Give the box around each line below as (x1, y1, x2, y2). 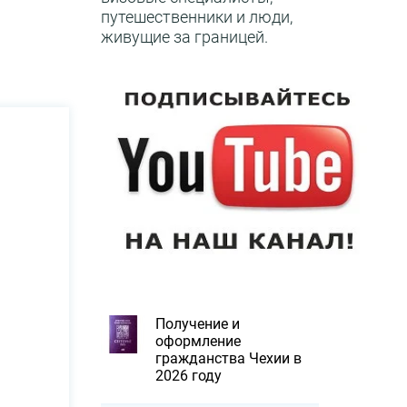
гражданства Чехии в (155, 350, 302, 367)
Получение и (155, 315, 240, 333)
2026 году (155, 367, 222, 384)
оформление (155, 333, 241, 350)
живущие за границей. (101, 27, 268, 46)
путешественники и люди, (101, 7, 293, 26)
